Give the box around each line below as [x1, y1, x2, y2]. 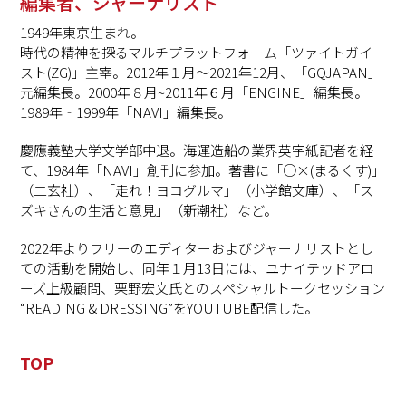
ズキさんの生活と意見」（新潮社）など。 [20, 199, 278, 219]
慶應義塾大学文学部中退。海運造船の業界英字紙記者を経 [20, 140, 374, 159]
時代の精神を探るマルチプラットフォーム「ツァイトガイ [20, 42, 373, 62]
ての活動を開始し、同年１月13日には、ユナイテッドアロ [20, 257, 375, 277]
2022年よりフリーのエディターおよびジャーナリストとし [20, 237, 374, 257]
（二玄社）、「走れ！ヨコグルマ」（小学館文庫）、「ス [20, 179, 374, 199]
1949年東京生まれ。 [20, 22, 145, 42]
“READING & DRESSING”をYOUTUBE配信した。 [20, 297, 319, 317]
